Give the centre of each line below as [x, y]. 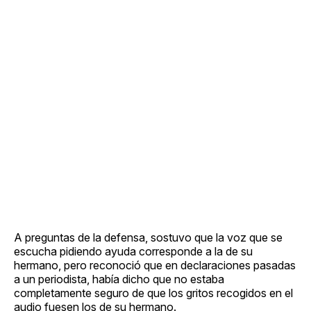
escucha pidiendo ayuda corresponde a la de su [133, 251]
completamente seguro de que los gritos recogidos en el [153, 293]
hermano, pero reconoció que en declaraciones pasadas [155, 265]
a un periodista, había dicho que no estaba [119, 279]
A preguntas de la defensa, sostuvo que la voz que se [148, 237]
